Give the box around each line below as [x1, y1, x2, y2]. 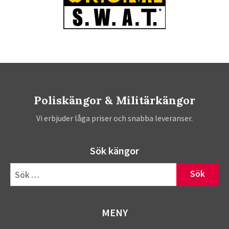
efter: [10, 176, 28, 187]
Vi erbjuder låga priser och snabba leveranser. [36, 112, 193, 123]
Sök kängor [90, 144, 139, 157]
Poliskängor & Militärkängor [34, 93, 195, 107]
